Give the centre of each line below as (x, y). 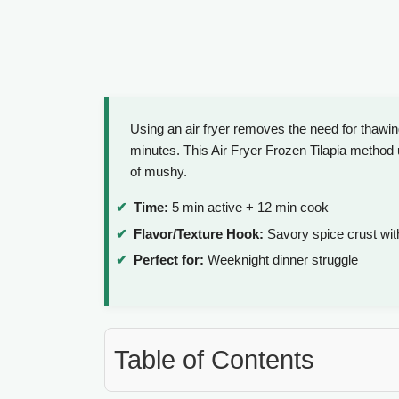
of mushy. (159, 172)
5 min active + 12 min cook (248, 208)
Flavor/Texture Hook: (199, 233)
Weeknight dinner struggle (281, 260)
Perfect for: (169, 260)
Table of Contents (214, 360)
